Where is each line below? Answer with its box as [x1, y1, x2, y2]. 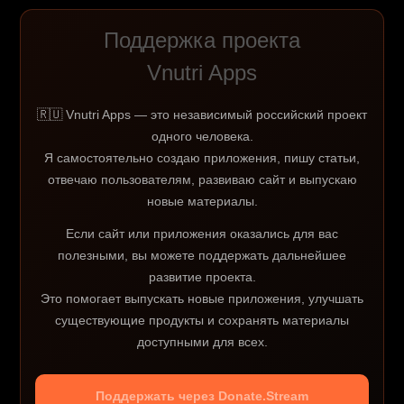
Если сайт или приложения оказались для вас [66, 226, 338, 242]
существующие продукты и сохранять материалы [55, 313, 349, 328]
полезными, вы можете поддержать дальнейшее [58, 248, 346, 263]
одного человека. [151, 129, 253, 144]
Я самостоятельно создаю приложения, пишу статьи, [44, 151, 360, 166]
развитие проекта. [148, 270, 256, 285]
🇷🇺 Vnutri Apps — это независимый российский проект [37, 107, 367, 123]
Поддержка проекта [104, 28, 300, 53]
